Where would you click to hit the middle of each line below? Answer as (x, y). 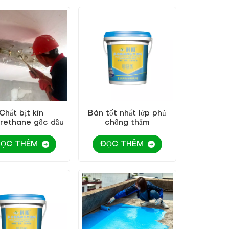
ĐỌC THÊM (121, 144)
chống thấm (127, 123)
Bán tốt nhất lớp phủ (127, 114)
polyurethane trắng (127, 132)
